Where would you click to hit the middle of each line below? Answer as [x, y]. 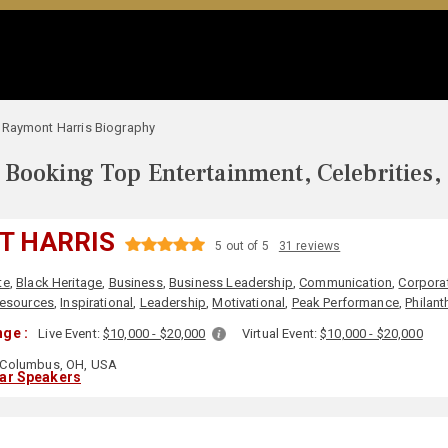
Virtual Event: [281, 333]
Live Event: [71, 333]
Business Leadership [231, 282]
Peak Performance [345, 302]
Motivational [249, 302]
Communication [346, 282]
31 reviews [309, 246]
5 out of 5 [242, 246]
